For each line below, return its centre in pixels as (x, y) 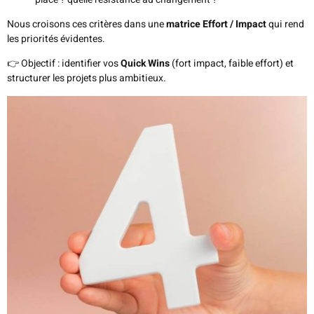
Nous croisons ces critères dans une (87, 24)
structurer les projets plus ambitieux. (87, 78)
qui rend (285, 24)
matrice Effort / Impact (216, 24)
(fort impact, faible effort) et (232, 64)
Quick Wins (145, 64)
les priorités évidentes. (56, 39)
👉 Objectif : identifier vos (64, 64)
